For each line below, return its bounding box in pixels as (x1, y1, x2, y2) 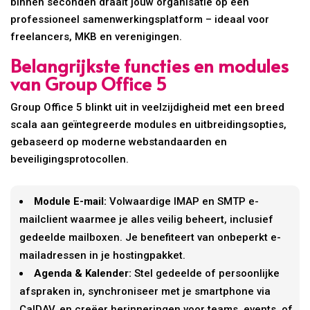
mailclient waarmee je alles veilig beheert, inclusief (19, 213, 274, 226)
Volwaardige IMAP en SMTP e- (107, 195, 259, 208)
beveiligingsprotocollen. (10, 153, 129, 166)
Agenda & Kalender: (34, 267, 132, 280)
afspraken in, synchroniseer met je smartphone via (19, 285, 271, 298)
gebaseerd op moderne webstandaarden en (10, 136, 228, 149)
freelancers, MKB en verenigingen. (10, 30, 183, 44)
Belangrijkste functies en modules (10, 53, 289, 78)
